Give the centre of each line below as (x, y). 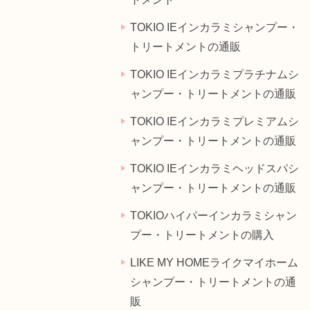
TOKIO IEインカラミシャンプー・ (215, 27)
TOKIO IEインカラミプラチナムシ (215, 74)
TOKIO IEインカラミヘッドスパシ (215, 168)
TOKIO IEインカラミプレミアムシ (215, 121)
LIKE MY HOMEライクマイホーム (214, 263)
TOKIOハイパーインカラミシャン (213, 216)
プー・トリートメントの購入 (202, 235)
